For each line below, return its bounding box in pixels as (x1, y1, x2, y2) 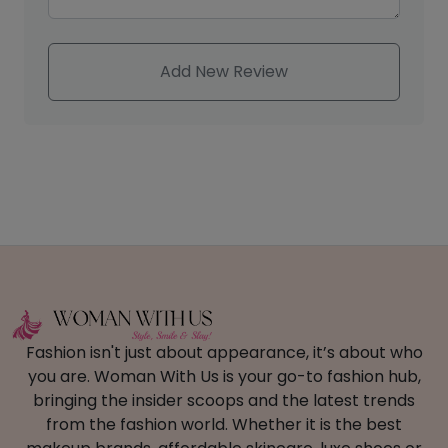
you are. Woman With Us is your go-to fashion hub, (27, 365, 421, 389)
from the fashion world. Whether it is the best (46, 413, 402, 437)
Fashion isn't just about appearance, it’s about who (25, 341, 423, 365)
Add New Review (160, 60, 288, 84)
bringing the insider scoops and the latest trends (33, 389, 415, 413)
